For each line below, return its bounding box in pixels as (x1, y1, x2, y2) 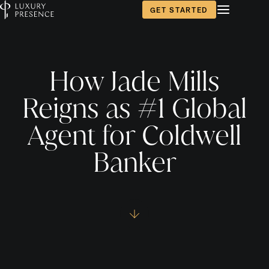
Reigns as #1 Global (22, 91, 247, 124)
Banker (92, 145, 177, 178)
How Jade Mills (49, 64, 220, 97)
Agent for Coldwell (28, 118, 241, 151)
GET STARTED (150, 5, 208, 14)
